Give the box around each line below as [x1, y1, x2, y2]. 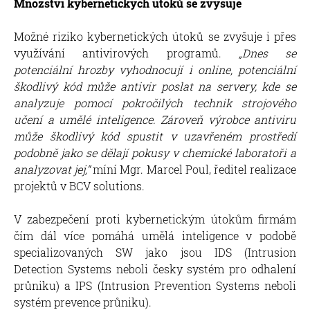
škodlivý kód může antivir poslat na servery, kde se [14, 78, 296, 93]
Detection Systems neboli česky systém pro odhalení [14, 261, 296, 276]
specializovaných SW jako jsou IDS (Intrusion [14, 244, 296, 259]
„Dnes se [238, 45, 296, 60]
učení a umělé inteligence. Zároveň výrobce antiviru [14, 111, 296, 127]
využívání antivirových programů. [14, 45, 239, 60]
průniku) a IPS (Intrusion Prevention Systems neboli [14, 277, 296, 293]
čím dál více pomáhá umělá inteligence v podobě [14, 228, 296, 243]
